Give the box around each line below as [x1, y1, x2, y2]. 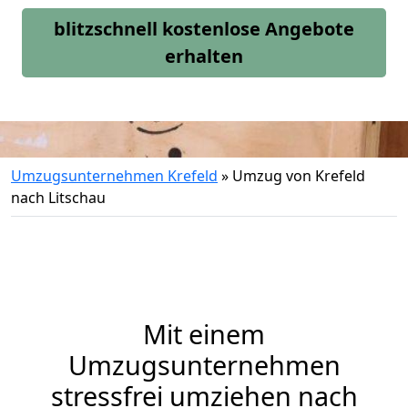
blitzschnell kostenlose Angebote [54, 16, 354, 41]
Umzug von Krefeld [232, 166, 365, 186]
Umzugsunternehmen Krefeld [11, 166, 218, 186]
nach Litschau [11, 188, 106, 208]
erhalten [165, 44, 243, 68]
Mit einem [143, 316, 265, 352]
